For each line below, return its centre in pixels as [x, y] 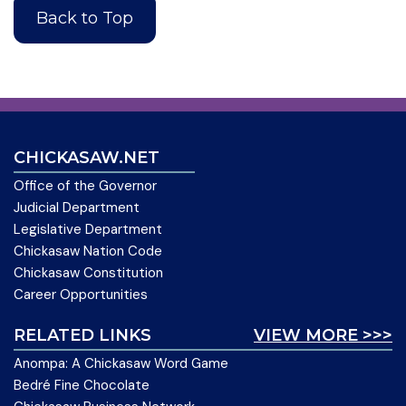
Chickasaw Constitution [88, 273]
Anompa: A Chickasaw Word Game [121, 364]
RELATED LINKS [82, 336]
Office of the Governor [85, 186]
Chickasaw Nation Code [88, 251]
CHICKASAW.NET [87, 158]
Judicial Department [77, 208]
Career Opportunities [81, 295]
